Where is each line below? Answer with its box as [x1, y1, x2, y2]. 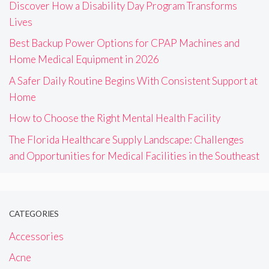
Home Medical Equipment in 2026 [9, 53, 159, 66]
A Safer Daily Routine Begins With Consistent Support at [9, 74, 258, 87]
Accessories [9, 229, 64, 243]
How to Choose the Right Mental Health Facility [9, 112, 220, 125]
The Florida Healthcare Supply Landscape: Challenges [9, 133, 244, 146]
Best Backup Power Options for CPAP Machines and [9, 37, 240, 50]
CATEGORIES [9, 209, 59, 219]
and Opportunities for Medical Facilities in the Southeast [9, 149, 259, 162]
